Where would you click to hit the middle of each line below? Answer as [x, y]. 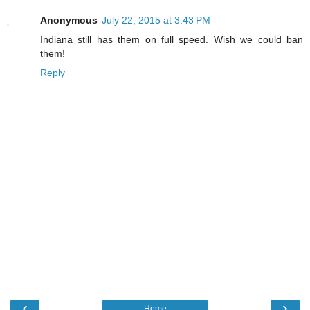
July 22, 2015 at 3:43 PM [156, 20]
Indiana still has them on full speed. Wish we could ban [172, 40]
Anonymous [69, 20]
